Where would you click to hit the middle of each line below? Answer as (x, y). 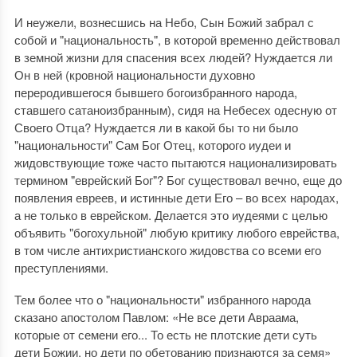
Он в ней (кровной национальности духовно (134, 75)
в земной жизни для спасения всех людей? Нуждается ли (173, 57)
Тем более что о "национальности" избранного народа (162, 299)
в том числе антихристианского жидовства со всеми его (167, 250)
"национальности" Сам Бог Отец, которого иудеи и (152, 145)
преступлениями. (61, 267)
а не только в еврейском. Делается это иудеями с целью (171, 215)
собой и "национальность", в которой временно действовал (177, 39)
